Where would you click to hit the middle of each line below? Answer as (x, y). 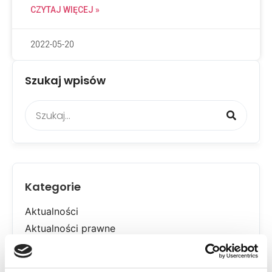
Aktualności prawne (70, 228)
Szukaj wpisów (65, 80)
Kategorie (53, 187)
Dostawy (45, 262)
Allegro (41, 245)
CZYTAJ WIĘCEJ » (65, 10)
